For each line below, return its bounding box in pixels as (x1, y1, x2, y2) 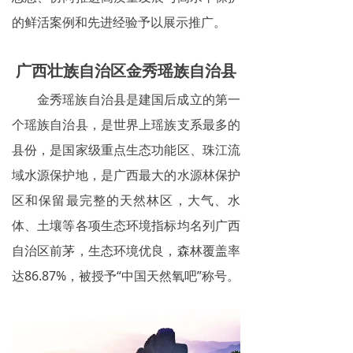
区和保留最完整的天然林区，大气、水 (12, 191, 240, 209)
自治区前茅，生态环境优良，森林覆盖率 (12, 242, 240, 259)
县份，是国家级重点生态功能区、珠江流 (12, 141, 240, 158)
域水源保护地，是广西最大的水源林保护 (12, 166, 240, 184)
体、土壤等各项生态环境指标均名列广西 (12, 217, 240, 234)
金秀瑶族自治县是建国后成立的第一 (37, 91, 240, 108)
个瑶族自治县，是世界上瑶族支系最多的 (12, 116, 240, 133)
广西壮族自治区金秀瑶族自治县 (16, 60, 236, 81)
